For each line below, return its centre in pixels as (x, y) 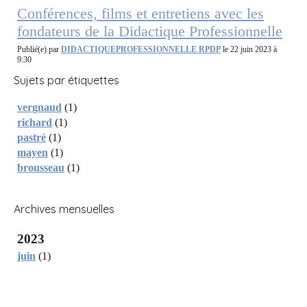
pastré (32, 137)
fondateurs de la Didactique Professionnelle (150, 31)
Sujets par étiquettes (66, 80)
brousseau (41, 167)
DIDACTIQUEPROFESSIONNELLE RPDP (141, 49)
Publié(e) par (39, 49)
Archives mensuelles (64, 209)
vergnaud (39, 107)
